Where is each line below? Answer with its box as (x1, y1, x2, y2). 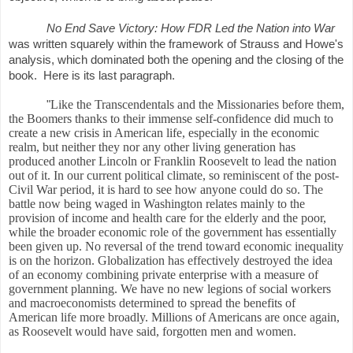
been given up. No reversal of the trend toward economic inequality (9, 240, 344, 254)
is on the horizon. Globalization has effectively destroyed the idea (9, 254, 333, 268)
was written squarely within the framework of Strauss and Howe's (9, 38, 344, 51)
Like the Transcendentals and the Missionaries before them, (50, 98, 344, 112)
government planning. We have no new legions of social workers (9, 282, 331, 296)
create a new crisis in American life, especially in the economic (9, 126, 319, 140)
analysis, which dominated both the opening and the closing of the (9, 54, 344, 67)
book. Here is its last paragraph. (9, 69, 175, 83)
